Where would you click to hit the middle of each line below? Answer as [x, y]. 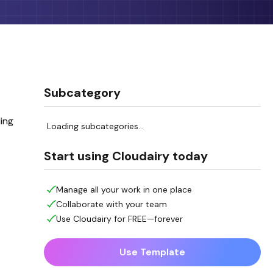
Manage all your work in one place [124, 189]
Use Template [152, 252]
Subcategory [82, 92]
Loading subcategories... [95, 126]
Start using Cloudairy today [126, 156]
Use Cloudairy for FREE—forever [119, 218]
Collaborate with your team [111, 204]
